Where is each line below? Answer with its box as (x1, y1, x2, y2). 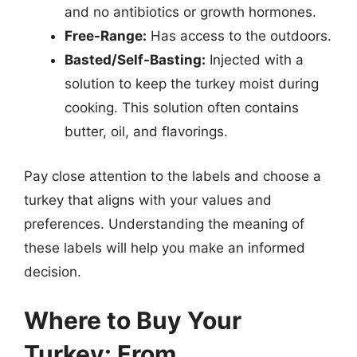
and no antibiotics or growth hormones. (65, 4, 316, 20)
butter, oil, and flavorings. (65, 124, 228, 139)
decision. (24, 263, 81, 280)
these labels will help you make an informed (24, 239, 305, 256)
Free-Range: (65, 28, 147, 44)
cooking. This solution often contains (65, 100, 299, 116)
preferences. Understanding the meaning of (24, 215, 304, 232)
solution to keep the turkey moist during (65, 76, 319, 92)
